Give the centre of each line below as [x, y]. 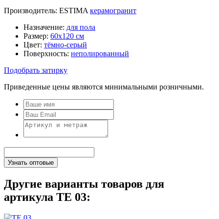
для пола [81, 27]
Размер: [37, 36]
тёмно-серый [66, 44]
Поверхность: [47, 53]
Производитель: [31, 10]
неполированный [100, 53]
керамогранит [113, 10]
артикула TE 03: [47, 197]
